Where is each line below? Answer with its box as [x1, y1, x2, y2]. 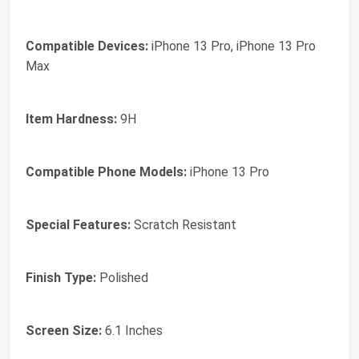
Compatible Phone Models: [26, 164, 187, 180]
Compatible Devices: [26, 38, 148, 54]
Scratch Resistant [131, 217, 236, 233]
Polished [96, 270, 148, 286]
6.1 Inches [102, 323, 163, 339]
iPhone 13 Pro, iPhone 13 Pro [148, 38, 316, 54]
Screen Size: [26, 323, 102, 339]
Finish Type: [26, 270, 96, 286]
